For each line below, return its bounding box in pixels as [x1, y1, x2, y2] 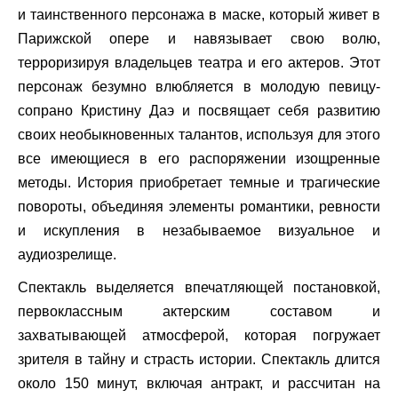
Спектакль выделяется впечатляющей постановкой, [18, 280, 380, 295]
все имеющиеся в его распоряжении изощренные [18, 151, 380, 166]
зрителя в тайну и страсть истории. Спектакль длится [18, 352, 380, 367]
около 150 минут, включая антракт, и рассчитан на [18, 376, 380, 391]
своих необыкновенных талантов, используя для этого [18, 127, 380, 142]
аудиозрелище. [18, 247, 116, 262]
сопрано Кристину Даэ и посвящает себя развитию [18, 103, 380, 118]
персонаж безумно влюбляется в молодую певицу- [18, 79, 380, 94]
